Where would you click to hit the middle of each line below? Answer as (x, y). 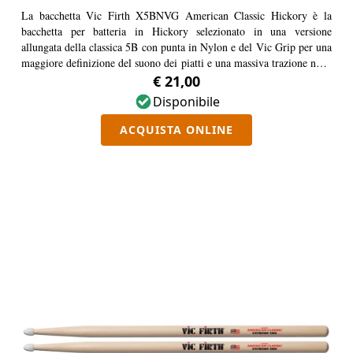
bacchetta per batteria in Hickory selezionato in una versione (176, 31)
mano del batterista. (65, 78)
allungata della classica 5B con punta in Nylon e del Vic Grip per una (176, 47)
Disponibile (186, 102)
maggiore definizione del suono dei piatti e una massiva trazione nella (176, 63)
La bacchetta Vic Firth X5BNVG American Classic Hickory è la (176, 15)
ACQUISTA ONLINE (176, 130)
